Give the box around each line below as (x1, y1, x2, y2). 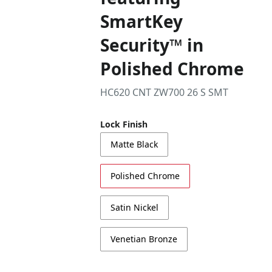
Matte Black (110, 138, 158, 150)
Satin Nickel (110, 202, 159, 213)
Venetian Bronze (110, 233, 178, 245)
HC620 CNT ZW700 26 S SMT (100, 86, 229, 99)
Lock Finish (100, 118, 148, 130)
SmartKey (100, 10, 183, 33)
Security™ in (100, 33, 204, 56)
